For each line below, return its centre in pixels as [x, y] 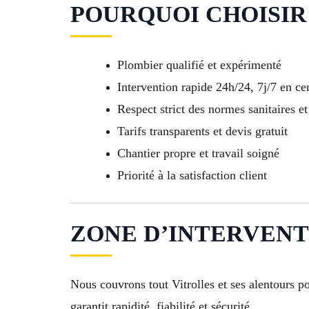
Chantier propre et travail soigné [198, 153]
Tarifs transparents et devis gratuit [202, 131]
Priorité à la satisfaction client [192, 176]
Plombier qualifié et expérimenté [199, 65]
